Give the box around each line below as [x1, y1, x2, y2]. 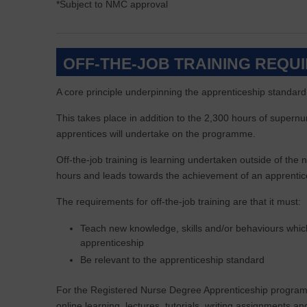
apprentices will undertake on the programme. [56, 128, 256, 139]
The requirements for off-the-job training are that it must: [56, 196, 301, 207]
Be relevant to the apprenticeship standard [80, 254, 265, 265]
